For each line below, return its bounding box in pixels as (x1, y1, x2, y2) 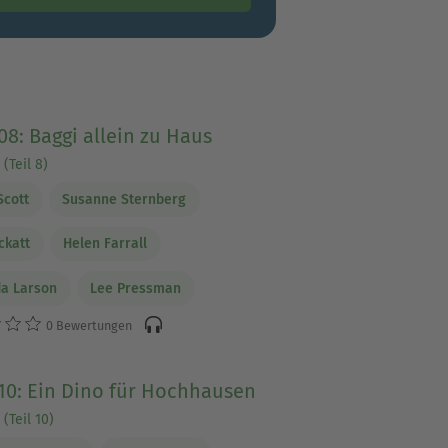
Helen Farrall (63, 235, 148, 253)
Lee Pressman (90, 279, 182, 297)
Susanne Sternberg (62, 190, 187, 208)
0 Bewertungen (42, 317, 132, 333)
